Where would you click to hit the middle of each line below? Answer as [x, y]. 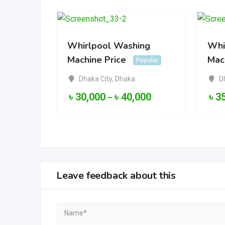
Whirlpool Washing [109, 46]
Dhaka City [95, 79]
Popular [147, 60]
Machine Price [97, 60]
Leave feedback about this [116, 175]
